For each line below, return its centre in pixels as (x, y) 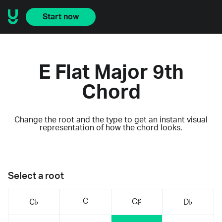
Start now (61, 17)
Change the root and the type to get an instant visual (111, 120)
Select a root (36, 176)
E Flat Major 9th (111, 73)
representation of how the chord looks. (111, 128)
